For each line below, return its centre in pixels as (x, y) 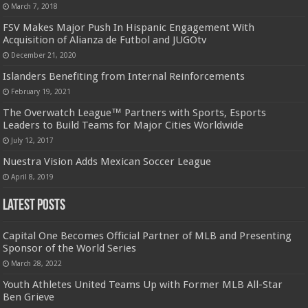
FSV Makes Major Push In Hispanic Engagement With (129, 28)
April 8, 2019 (33, 177)
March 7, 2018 (35, 7)
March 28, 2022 (37, 264)
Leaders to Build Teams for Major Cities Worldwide (123, 125)
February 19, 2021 (41, 92)
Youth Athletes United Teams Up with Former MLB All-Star (143, 285)
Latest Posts (34, 206)
